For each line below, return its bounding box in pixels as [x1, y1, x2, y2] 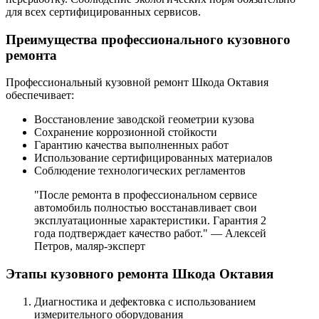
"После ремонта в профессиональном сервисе [34, 189, 257, 202]
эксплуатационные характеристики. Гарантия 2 [34, 214, 266, 227]
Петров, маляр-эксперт [34, 240, 145, 253]
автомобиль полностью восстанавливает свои [34, 202, 257, 214]
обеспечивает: [6, 89, 74, 102]
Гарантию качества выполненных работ [34, 139, 229, 152]
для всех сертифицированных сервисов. [6, 6, 201, 18]
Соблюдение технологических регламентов [34, 164, 246, 177]
